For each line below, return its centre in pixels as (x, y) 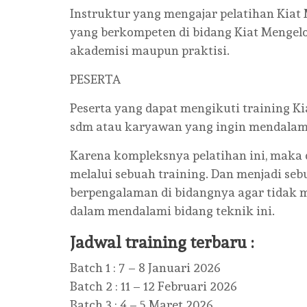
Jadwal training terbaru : (162, 242)
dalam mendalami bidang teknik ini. (172, 211)
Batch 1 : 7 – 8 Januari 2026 (145, 268)
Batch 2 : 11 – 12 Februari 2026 (153, 286)
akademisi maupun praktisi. (150, 50)
